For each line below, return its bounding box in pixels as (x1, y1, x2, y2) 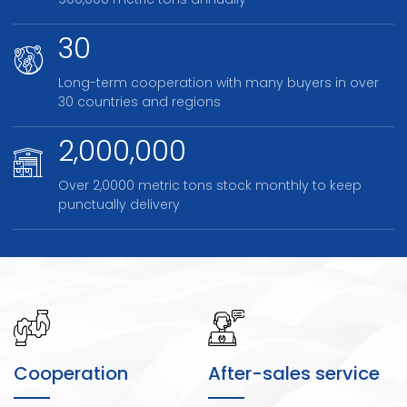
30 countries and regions (58, 93, 221, 114)
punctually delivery (58, 195, 180, 217)
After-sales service (208, 360, 380, 392)
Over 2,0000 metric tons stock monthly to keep (58, 176, 362, 198)
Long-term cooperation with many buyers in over (58, 74, 379, 95)
